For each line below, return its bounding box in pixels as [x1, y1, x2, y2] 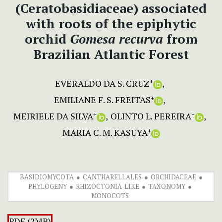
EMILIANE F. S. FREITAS [54, 94, 151, 106]
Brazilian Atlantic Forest [33, 46, 189, 63]
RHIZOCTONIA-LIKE [75, 182, 139, 191]
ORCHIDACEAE [150, 172, 196, 182]
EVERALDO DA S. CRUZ [55, 77, 150, 90]
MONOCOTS [91, 191, 129, 201]
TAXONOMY [148, 182, 185, 191]
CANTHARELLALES [82, 172, 142, 182]
